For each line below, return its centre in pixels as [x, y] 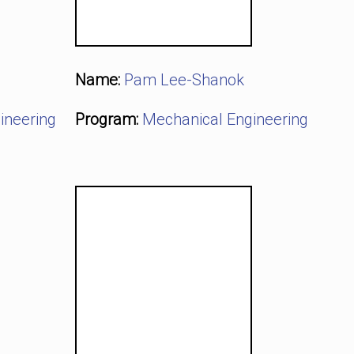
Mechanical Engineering [225, 119]
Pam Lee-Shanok [184, 80]
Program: [106, 119]
